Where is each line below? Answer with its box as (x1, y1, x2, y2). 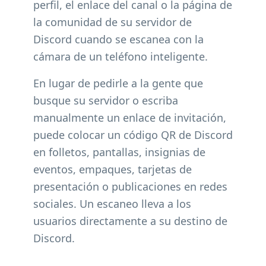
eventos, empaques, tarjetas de (33, 162, 192, 176)
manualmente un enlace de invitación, (33, 110, 226, 125)
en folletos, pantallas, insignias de (33, 145, 205, 159)
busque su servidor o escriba (33, 93, 178, 107)
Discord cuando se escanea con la (33, 32, 204, 46)
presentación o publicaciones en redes (33, 179, 227, 194)
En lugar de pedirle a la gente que (33, 76, 203, 90)
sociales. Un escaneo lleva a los (33, 197, 191, 211)
